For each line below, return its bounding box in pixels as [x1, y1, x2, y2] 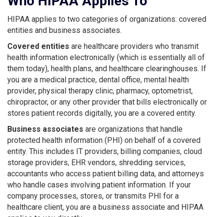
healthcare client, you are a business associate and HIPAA [7, 202, 203, 212]
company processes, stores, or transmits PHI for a [7, 191, 179, 201]
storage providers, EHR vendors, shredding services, [7, 157, 186, 167]
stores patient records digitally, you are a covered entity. [7, 108, 196, 118]
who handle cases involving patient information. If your [7, 180, 191, 189]
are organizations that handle [83, 124, 183, 134]
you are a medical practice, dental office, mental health [7, 75, 189, 84]
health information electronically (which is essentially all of [7, 52, 205, 62]
